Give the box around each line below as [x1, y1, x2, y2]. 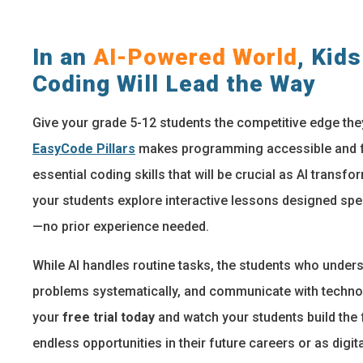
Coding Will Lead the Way [32, 70, 316, 97]
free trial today [62, 310, 158, 325]
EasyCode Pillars [32, 141, 135, 156]
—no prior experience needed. [32, 219, 209, 234]
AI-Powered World [93, 44, 297, 70]
